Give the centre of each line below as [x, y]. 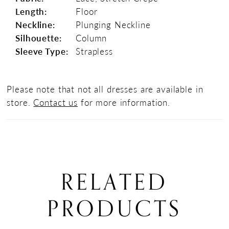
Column [91, 38]
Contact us [56, 102]
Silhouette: [39, 38]
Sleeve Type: [42, 51]
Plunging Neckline [113, 25]
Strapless [94, 51]
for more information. [124, 102]
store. [20, 102]
